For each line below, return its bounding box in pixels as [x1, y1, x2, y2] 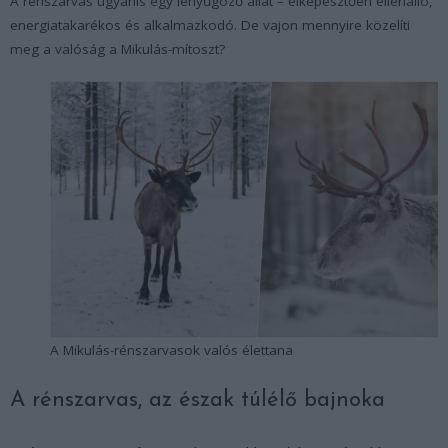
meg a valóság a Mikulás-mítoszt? [10, 40, 225, 59]
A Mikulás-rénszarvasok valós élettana [50, 341, 293, 360]
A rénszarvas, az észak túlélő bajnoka [10, 389, 385, 413]
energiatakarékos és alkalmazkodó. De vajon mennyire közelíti [10, 16, 410, 35]
